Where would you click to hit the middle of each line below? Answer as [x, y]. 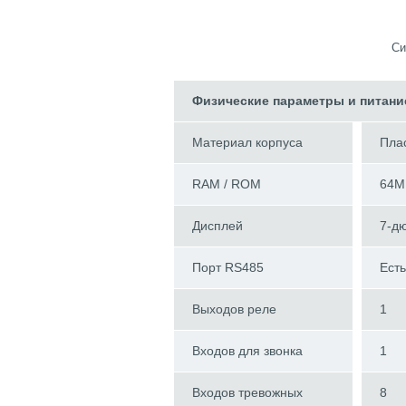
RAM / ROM [227, 184]
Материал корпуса [247, 143]
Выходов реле [234, 309]
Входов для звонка [247, 351]
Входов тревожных [247, 393]
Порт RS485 [228, 268]
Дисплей [217, 226]
